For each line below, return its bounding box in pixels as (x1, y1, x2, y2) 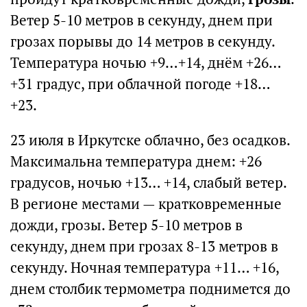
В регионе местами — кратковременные (10, 195, 282, 214)
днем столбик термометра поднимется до (10, 280, 291, 299)
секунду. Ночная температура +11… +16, (10, 258, 279, 278)
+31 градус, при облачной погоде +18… (10, 75, 270, 94)
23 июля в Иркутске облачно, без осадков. (10, 131, 290, 150)
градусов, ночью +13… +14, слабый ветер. (10, 173, 286, 193)
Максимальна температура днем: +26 (10, 152, 262, 171)
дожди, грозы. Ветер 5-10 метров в (10, 216, 243, 235)
